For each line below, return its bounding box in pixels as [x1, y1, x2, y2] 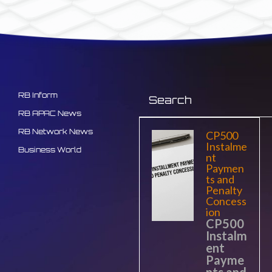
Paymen [205, 161, 244, 175]
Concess [205, 194, 246, 208]
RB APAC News [18, 109, 81, 118]
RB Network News [18, 127, 93, 137]
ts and [205, 172, 234, 186]
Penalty [205, 183, 242, 197]
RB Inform [18, 90, 58, 100]
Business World [18, 145, 81, 155]
